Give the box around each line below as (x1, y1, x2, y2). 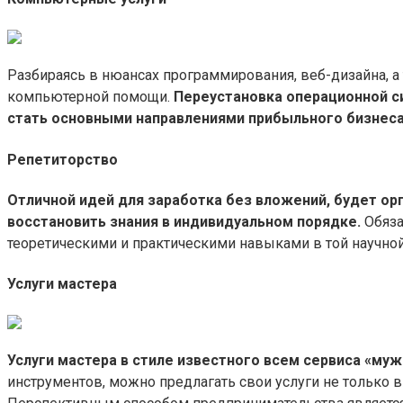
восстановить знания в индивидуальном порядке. (7, 212, 361, 230)
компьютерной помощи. (7, 88, 174, 106)
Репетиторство (7, 150, 118, 168)
